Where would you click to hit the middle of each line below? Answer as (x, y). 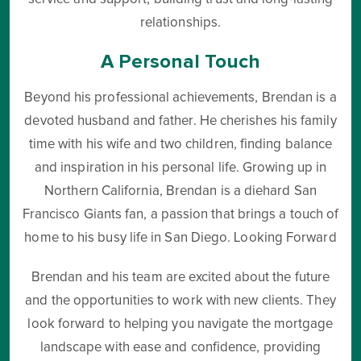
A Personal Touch (180, 62)
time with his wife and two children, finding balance (180, 145)
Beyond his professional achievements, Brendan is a (180, 98)
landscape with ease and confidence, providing (180, 348)
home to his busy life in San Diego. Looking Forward (180, 238)
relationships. (180, 23)
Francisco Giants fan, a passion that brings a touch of (180, 215)
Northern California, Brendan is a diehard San (180, 191)
